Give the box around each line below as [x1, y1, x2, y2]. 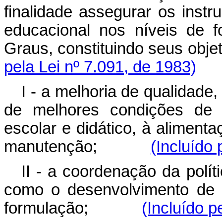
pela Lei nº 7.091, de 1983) [4, 58, 196, 76]
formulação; [4, 199, 142, 217]
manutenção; [4, 138, 151, 156]
